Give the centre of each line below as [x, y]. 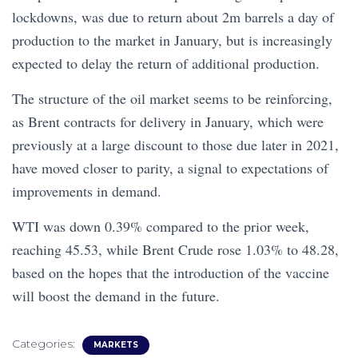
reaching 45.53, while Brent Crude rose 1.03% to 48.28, [175, 249]
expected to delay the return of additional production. [166, 63]
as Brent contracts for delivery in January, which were [168, 121]
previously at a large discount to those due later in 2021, [175, 144]
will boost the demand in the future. [116, 295]
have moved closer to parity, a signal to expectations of [170, 167]
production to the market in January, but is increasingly [172, 40]
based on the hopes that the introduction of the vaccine [171, 272]
